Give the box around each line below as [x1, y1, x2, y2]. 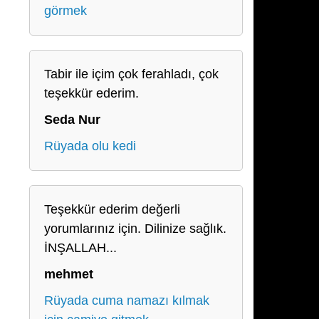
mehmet [44, 267, 93, 281]
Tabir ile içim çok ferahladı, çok [44, 67, 219, 81]
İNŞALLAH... [44, 241, 117, 255]
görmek [44, 4, 87, 18]
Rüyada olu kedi [44, 139, 136, 153]
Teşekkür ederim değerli [44, 202, 180, 216]
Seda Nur [44, 113, 100, 127]
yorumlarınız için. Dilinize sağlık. [44, 221, 226, 236]
